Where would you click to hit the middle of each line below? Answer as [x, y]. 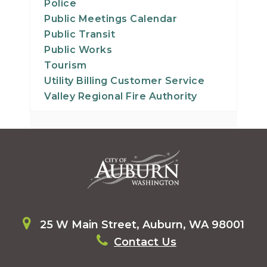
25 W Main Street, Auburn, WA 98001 [141, 224]
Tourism [66, 65]
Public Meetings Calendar [111, 18]
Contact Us [145, 242]
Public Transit [80, 34]
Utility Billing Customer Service [124, 80]
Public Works [78, 49]
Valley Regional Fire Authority [120, 96]
